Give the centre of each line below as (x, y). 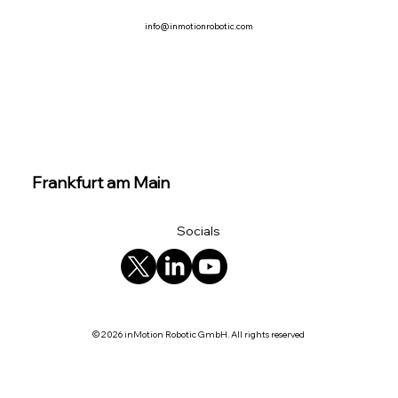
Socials (199, 231)
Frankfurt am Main (100, 183)
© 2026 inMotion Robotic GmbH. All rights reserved (199, 335)
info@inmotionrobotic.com (199, 26)
